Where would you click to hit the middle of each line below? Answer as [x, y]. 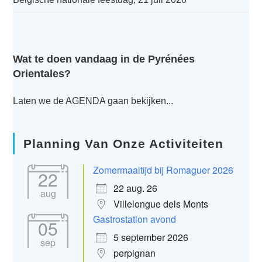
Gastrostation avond [135, 219]
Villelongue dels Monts [161, 204]
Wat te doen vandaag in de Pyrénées [104, 59]
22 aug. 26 [136, 188]
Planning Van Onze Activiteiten [124, 144]
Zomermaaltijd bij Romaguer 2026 [163, 170]
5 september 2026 [151, 237]
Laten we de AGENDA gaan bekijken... [93, 101]
